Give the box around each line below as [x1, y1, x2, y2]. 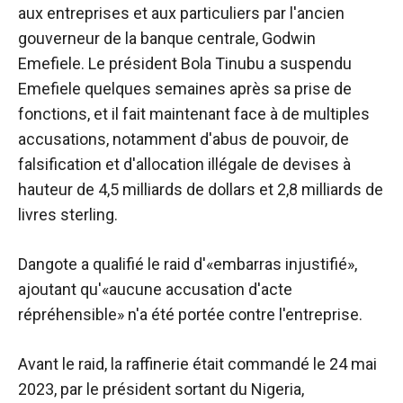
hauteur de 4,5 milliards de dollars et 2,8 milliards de [18, 180, 383, 200]
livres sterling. [18, 205, 118, 225]
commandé [228, 354, 309, 374]
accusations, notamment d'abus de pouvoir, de [18, 130, 349, 149]
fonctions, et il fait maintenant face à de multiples [18, 104, 370, 124]
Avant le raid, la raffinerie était [18, 354, 228, 374]
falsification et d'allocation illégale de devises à [18, 155, 351, 175]
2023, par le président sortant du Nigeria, [18, 380, 304, 399]
